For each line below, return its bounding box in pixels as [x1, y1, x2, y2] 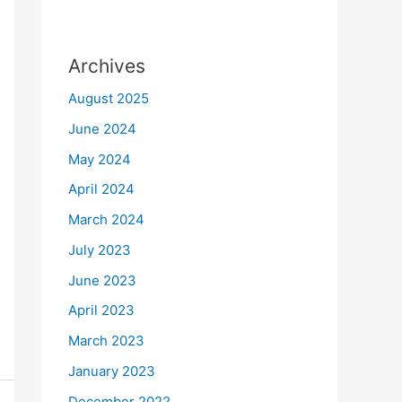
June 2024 [68, 119, 136, 137]
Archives [68, 55, 145, 77]
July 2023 [68, 240, 131, 258]
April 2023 [68, 301, 135, 319]
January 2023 [68, 362, 155, 380]
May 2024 [68, 150, 131, 168]
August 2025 [68, 90, 149, 107]
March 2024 [68, 211, 144, 228]
